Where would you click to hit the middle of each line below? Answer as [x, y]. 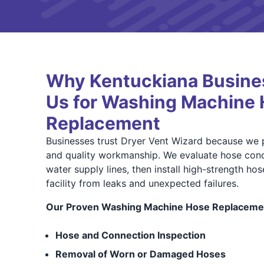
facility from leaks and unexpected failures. [142, 183]
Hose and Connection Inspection [130, 235]
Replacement [103, 123]
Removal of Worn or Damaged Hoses [140, 254]
